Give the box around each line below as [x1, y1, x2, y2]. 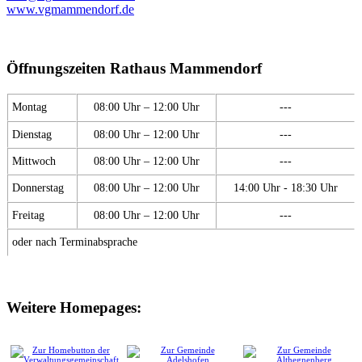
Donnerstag [12, 180, 64, 194]
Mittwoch [12, 154, 56, 167]
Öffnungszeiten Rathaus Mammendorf [6, 59, 262, 77]
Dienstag [12, 127, 52, 141]
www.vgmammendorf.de [6, 2, 134, 17]
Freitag [12, 208, 44, 221]
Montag [12, 99, 47, 113]
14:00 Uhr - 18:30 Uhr [233, 180, 338, 194]
